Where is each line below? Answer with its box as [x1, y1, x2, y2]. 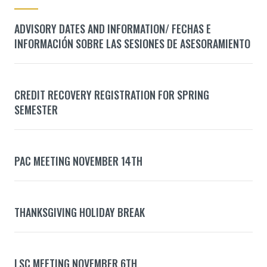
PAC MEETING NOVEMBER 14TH [14, 153, 142, 169]
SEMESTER [14, 101, 58, 117]
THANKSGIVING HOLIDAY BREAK [14, 204, 145, 220]
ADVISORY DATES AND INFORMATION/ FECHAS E [14, 20, 211, 36]
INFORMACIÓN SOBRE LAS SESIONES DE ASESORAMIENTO [14, 35, 253, 51]
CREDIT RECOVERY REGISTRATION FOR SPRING [14, 86, 209, 103]
